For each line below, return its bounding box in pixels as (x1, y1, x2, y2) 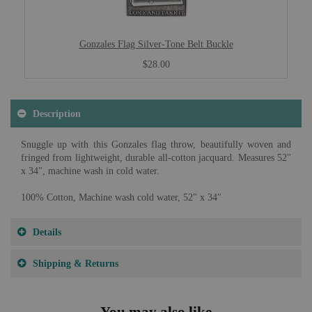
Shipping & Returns (33, 258, 118, 269)
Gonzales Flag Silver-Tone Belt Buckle (79, 38, 233, 49)
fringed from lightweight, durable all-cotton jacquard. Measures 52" (21, 153, 291, 163)
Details (33, 226, 61, 237)
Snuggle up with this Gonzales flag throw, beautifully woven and (21, 139, 291, 150)
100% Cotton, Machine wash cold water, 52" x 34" (21, 192, 221, 203)
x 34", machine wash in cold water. (21, 166, 159, 176)
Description (33, 108, 81, 119)
